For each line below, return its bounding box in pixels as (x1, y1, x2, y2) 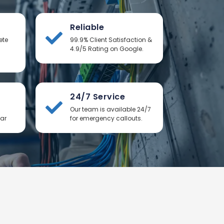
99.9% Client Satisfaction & (70, 35, 152, 44)
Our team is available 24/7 (70, 104, 151, 113)
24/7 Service (70, 90, 125, 102)
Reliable (70, 21, 104, 33)
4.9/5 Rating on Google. (70, 44, 143, 53)
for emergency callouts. (70, 113, 142, 122)
